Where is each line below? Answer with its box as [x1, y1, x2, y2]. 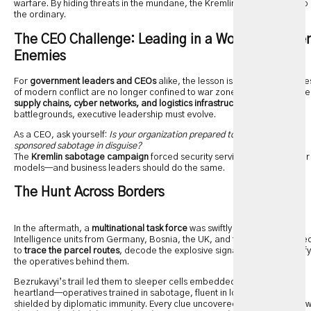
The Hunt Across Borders [14, 186, 165, 200]
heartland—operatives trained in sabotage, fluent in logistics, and [14, 289, 283, 299]
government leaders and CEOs [30, 76, 156, 86]
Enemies [14, 49, 66, 63]
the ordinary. [14, 10, 66, 19]
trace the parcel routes [24, 246, 119, 256]
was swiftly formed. [187, 224, 267, 234]
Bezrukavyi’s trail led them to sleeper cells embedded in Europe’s [14, 278, 284, 287]
